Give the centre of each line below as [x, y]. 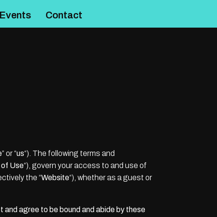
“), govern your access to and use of [85, 165]
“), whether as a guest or [111, 178]
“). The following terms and [70, 153]
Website [55, 178]
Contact [64, 15]
